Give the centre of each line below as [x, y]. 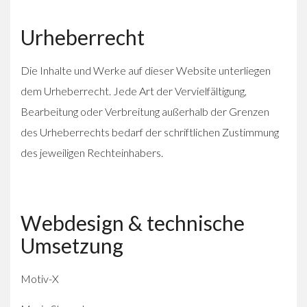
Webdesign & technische [133, 222]
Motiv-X [40, 278]
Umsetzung [72, 245]
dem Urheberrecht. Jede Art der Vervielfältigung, [134, 90]
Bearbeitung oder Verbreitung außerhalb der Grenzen [145, 111]
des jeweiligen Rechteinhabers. [92, 152]
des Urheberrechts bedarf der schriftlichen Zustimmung [150, 132]
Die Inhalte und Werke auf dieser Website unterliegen [146, 70]
